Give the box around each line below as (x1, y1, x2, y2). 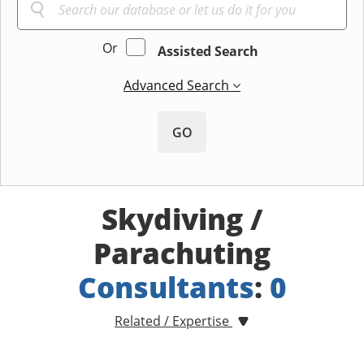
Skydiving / (102, 200, 262, 239)
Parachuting (93, 234, 271, 273)
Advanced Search (123, 76, 232, 95)
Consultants (77, 268, 254, 307)
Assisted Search (157, 42, 258, 61)
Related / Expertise (115, 312, 232, 331)
